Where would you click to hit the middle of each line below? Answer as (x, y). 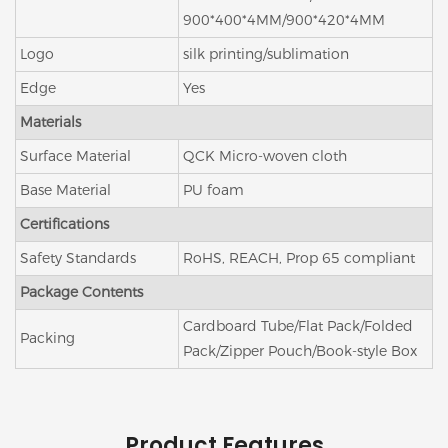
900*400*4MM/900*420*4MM (284, 20)
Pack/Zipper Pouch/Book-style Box (300, 351)
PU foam (213, 190)
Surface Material (75, 156)
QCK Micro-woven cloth (265, 156)
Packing (47, 338)
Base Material (65, 190)
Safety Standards (78, 258)
